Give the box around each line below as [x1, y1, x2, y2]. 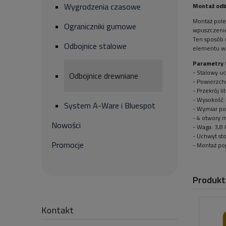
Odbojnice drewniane [69, 70, 138, 82]
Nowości [51, 119, 81, 131]
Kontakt [41, 203, 74, 217]
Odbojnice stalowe [64, 40, 127, 52]
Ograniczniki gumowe [64, 20, 136, 32]
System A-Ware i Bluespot [64, 99, 155, 111]
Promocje [51, 139, 84, 151]
